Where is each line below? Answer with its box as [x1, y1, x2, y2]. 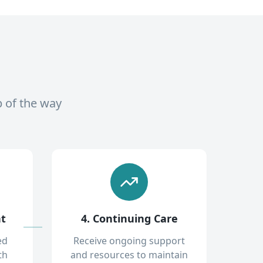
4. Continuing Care [80, 211, 178, 225]
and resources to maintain [70, 248, 188, 261]
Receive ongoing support [73, 234, 185, 247]
